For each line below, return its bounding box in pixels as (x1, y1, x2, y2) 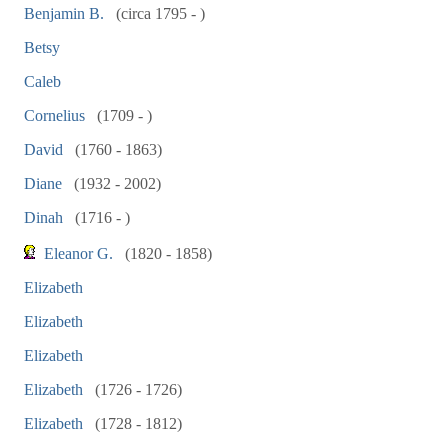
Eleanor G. (44, 245, 113, 262)
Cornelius (24, 107, 85, 124)
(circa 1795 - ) (112, 5, 205, 22)
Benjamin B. (24, 5, 104, 22)
